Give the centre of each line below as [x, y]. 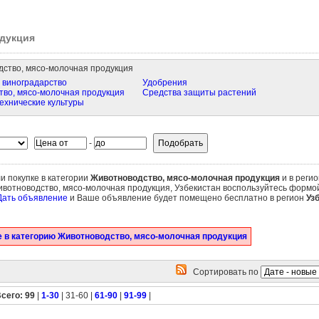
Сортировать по [223, 272]
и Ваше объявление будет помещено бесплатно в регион [187, 198]
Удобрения [164, 83]
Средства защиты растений [199, 93]
